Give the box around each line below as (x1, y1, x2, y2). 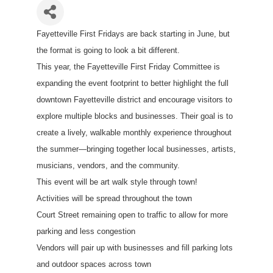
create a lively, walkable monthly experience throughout (36, 127, 232, 137)
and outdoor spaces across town (36, 259, 151, 269)
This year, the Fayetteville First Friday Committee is (36, 62, 220, 71)
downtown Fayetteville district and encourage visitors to (36, 94, 232, 104)
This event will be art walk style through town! (36, 177, 197, 186)
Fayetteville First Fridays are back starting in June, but (36, 29, 230, 38)
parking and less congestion (36, 226, 135, 236)
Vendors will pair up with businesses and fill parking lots (36, 243, 233, 252)
